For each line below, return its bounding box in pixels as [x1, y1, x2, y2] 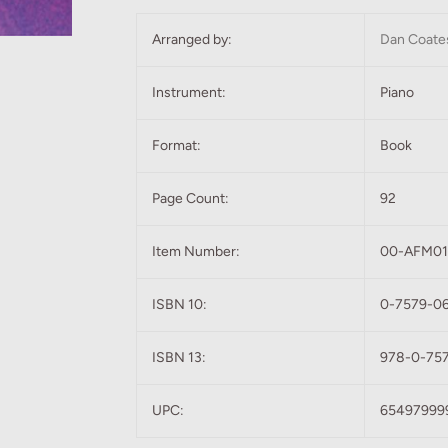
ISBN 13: [152, 349, 206, 367]
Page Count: [152, 190, 229, 208]
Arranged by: [152, 31, 232, 49]
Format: [152, 137, 201, 155]
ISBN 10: [152, 296, 207, 314]
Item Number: [152, 243, 240, 261]
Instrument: [152, 84, 226, 102]
